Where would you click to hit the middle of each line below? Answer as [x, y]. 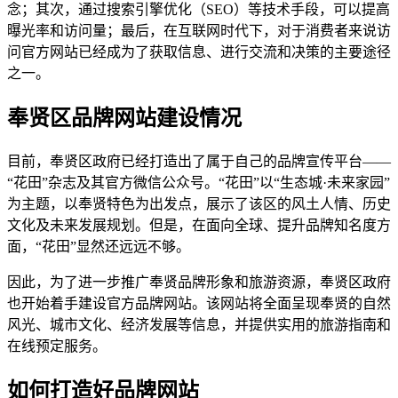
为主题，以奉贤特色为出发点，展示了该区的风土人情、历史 [199, 204]
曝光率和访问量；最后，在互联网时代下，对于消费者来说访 [199, 31]
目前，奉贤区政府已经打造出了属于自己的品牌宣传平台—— [199, 162]
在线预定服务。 [57, 346]
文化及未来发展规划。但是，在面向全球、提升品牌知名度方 [199, 226]
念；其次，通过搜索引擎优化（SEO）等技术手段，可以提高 [199, 10]
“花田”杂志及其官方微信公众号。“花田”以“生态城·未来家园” [199, 183]
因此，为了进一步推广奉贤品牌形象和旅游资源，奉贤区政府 [199, 283]
